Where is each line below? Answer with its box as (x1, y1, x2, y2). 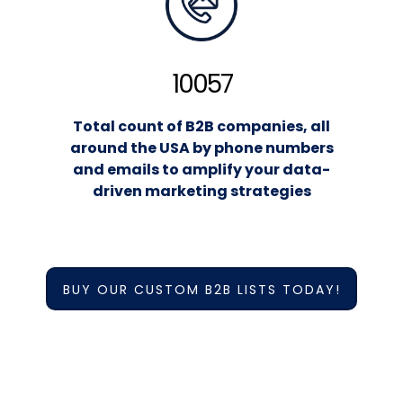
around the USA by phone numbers (69, 138, 334, 159)
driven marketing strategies (92, 181, 311, 202)
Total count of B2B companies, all (73, 116, 330, 138)
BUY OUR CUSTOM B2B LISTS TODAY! (62, 280, 341, 299)
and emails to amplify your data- (73, 159, 330, 181)
